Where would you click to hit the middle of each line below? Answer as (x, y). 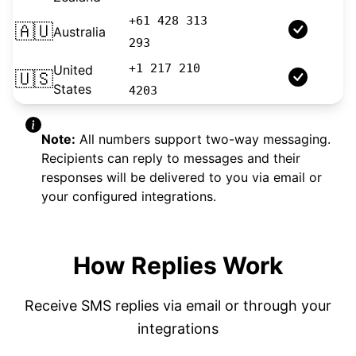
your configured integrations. (129, 196)
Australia (79, 31)
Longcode (257, 32)
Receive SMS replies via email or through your (178, 305)
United (73, 70)
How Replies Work (178, 265)
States (72, 89)
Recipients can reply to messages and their (171, 158)
